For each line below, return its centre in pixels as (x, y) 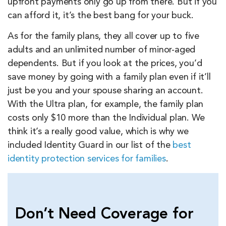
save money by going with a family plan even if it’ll (109, 77)
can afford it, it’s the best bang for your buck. (101, 16)
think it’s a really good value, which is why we (98, 132)
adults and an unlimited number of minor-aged (102, 50)
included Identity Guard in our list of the (90, 146)
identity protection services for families (87, 159)
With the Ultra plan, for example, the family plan (106, 105)
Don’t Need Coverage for (104, 215)
